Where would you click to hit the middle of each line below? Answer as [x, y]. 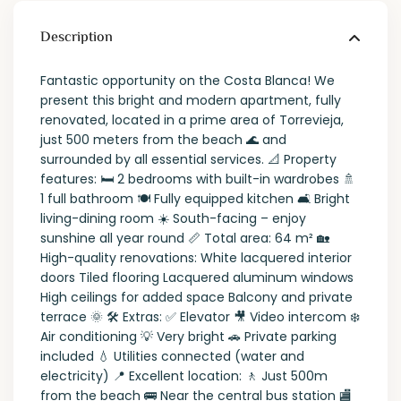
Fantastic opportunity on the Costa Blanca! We [188, 81]
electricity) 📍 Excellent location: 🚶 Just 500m [184, 376]
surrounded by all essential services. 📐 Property [189, 160]
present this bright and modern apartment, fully [191, 101]
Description [77, 38]
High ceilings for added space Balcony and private [197, 298]
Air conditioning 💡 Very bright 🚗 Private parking [189, 337]
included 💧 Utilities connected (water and [173, 357]
